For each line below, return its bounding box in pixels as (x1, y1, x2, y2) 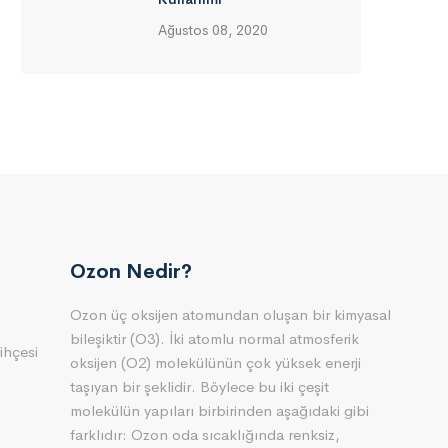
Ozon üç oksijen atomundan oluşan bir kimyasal (69, 305, 391, 324)
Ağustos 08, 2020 (158, 21, 268, 39)
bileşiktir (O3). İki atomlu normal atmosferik (69, 329, 359, 348)
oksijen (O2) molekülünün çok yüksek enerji (69, 353, 361, 372)
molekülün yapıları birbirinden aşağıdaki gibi (69, 401, 369, 420)
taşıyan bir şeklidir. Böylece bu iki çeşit (69, 377, 329, 396)
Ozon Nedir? (69, 259, 192, 284)
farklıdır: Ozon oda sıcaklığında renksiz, (69, 425, 340, 444)
